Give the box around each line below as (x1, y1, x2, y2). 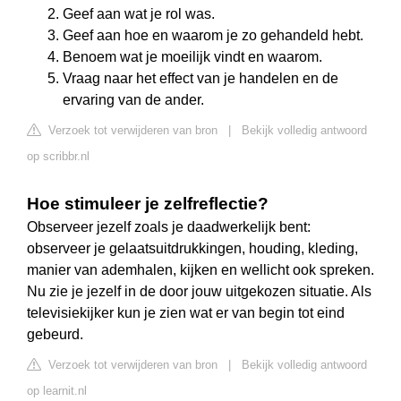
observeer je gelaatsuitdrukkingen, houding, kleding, (27, 241, 358, 257)
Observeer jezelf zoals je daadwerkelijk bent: (27, 219, 311, 235)
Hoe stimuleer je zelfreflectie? (27, 194, 269, 214)
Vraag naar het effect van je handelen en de (63, 71, 338, 87)
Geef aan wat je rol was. (63, 6, 215, 22)
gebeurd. (27, 327, 83, 343)
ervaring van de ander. (63, 92, 204, 108)
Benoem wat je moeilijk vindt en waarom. (63, 49, 322, 65)
